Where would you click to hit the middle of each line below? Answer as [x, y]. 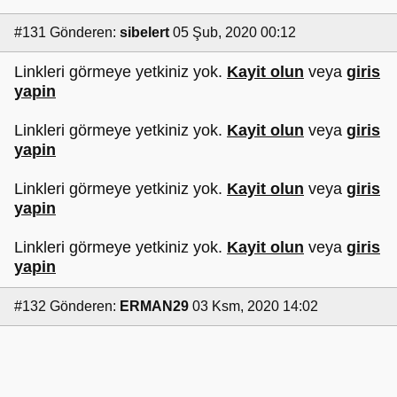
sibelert [144, 32]
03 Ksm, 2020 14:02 [255, 306]
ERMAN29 [154, 306]
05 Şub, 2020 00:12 [234, 32]
